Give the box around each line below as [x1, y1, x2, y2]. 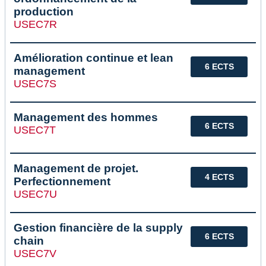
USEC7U [14, 188, 57, 201]
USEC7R [14, 18, 57, 31]
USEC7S [14, 78, 56, 90]
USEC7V [14, 248, 56, 260]
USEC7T [14, 124, 56, 137]
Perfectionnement [14, 175, 110, 188]
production [14, 5, 74, 18]
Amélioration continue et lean [14, 52, 173, 65]
